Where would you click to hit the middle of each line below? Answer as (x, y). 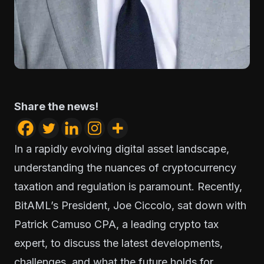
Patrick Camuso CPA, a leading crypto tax (116, 224)
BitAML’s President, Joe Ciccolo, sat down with (130, 205)
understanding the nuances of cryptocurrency (125, 168)
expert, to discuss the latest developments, (118, 243)
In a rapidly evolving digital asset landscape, (122, 149)
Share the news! (56, 106)
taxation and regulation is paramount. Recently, (128, 187)
